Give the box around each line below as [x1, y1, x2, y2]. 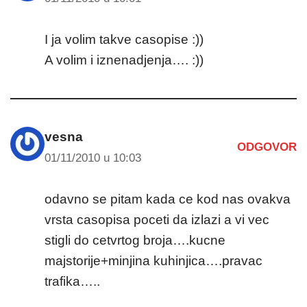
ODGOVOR [237, 140, 297, 154]
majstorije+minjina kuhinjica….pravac [45, 253, 262, 268]
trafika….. [45, 273, 100, 288]
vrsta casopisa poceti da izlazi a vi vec [45, 212, 269, 227]
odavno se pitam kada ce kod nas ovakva [45, 191, 291, 206]
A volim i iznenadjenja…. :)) [45, 52, 204, 67]
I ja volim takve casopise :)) [45, 32, 204, 47]
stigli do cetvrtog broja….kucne [45, 232, 225, 247]
